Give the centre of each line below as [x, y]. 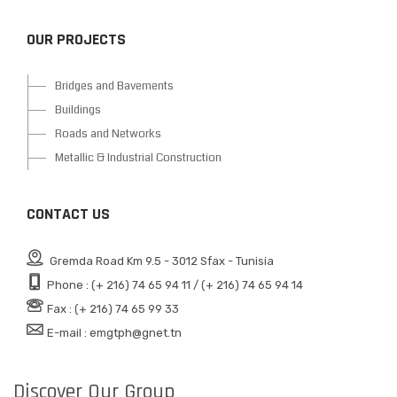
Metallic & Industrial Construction [138, 157]
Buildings [78, 109]
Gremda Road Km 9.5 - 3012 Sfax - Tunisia [160, 261]
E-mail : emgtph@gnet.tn [114, 332]
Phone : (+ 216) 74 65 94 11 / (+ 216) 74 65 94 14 [175, 284]
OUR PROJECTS [76, 39]
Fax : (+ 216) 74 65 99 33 [113, 308]
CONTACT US [68, 214]
